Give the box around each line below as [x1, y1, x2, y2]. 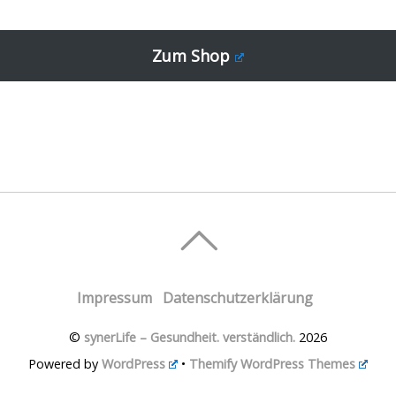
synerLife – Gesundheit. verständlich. [84, 329, 295, 346]
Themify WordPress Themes [189, 355, 355, 373]
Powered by [27, 355, 102, 373]
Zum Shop [152, 45, 231, 67]
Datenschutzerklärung [162, 288, 313, 308]
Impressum [76, 288, 152, 308]
